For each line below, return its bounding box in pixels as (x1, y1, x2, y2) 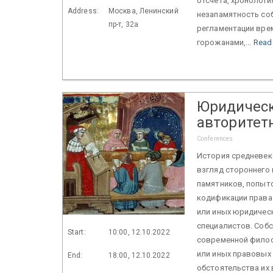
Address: (68, 6, 99, 15)
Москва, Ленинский (108, 6, 179, 15)
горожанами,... (197, 37, 253, 47)
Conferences (197, 134, 233, 143)
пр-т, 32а (108, 19, 138, 29)
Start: (68, 227, 86, 236)
